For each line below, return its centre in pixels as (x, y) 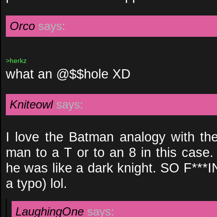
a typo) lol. (37, 183)
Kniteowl (31, 104)
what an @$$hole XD (68, 74)
